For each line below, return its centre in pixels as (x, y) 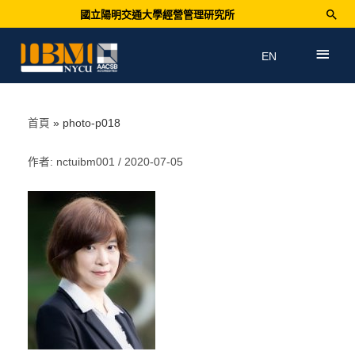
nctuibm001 (87, 162)
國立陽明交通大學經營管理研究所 (157, 14)
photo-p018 (92, 124)
